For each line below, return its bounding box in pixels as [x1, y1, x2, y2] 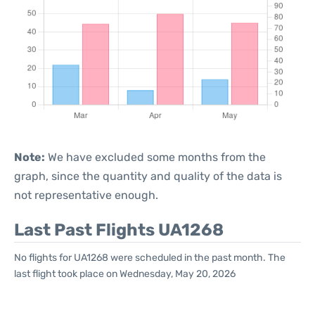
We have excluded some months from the [45, 150, 266, 164]
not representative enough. [14, 188, 158, 202]
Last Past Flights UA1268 [14, 220, 224, 240]
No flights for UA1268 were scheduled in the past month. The [14, 252, 285, 264]
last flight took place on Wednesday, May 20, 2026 [14, 268, 236, 280]
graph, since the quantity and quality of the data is [14, 169, 282, 183]
